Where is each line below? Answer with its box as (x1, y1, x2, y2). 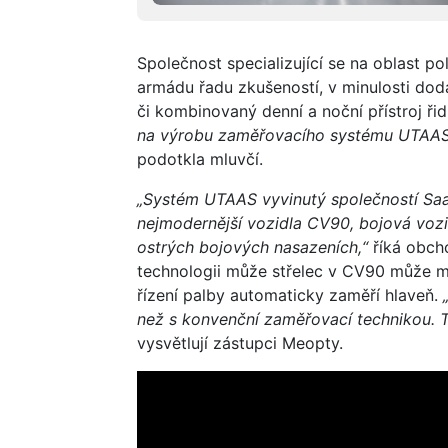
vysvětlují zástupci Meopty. (137, 333, 343, 354)
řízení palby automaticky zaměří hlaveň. (137, 285, 443, 306)
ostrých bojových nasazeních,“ (137, 237, 368, 258)
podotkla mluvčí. (137, 149, 263, 170)
